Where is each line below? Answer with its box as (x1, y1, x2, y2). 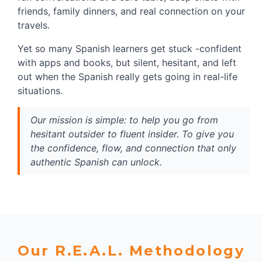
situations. (18, 84, 63, 96)
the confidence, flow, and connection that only (30, 142, 236, 154)
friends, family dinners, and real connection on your (18, 5, 245, 17)
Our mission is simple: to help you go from (30, 113, 218, 126)
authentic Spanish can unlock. (30, 156, 162, 168)
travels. (18, 19, 50, 31)
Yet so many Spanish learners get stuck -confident (18, 42, 242, 54)
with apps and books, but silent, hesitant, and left (18, 56, 236, 68)
